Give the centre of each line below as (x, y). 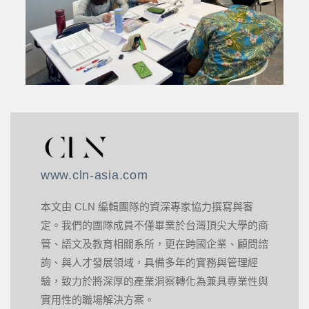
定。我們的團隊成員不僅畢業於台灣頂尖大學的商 (154, 226)
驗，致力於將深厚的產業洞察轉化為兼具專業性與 (154, 281)
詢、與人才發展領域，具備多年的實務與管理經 (149, 263)
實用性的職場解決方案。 (98, 300)
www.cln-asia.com (94, 176)
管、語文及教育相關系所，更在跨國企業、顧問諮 (154, 244)
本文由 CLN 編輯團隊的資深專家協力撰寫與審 (147, 207)
